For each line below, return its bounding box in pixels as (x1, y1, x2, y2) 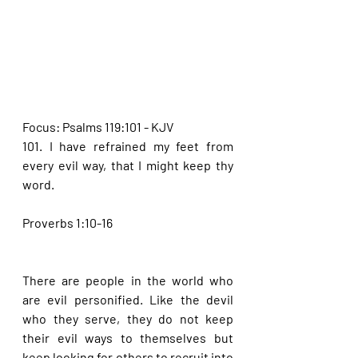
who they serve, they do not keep (22, 311, 233, 326)
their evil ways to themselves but (22, 330, 233, 345)
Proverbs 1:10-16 (22, 215, 113, 230)
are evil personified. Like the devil (22, 292, 233, 307)
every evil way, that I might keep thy (22, 157, 233, 173)
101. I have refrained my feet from (22, 138, 233, 153)
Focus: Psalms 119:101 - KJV (22, 119, 173, 134)
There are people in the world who (22, 272, 233, 288)
